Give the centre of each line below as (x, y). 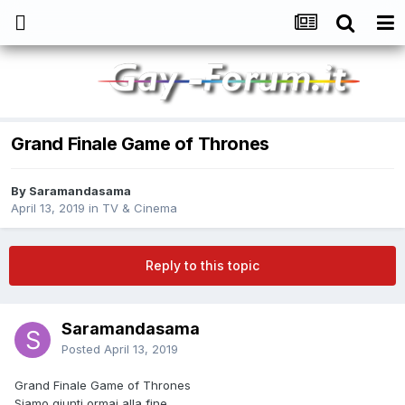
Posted (83, 349)
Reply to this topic (202, 266)
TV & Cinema (140, 208)
